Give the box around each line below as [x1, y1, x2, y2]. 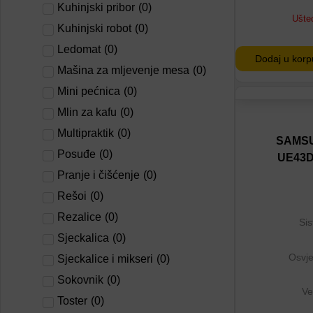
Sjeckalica [57, 232, 109, 244]
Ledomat [57, 43, 101, 55]
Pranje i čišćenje [57, 169, 140, 181]
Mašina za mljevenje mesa [57, 64, 189, 76]
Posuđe [57, 148, 96, 160]
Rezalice [57, 211, 101, 223]
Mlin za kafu [57, 106, 117, 118]
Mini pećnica [57, 85, 120, 97]
